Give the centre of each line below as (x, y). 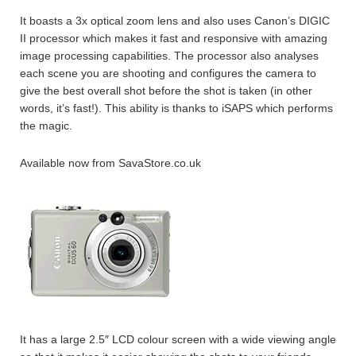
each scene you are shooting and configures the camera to (168, 73)
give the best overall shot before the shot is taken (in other (166, 91)
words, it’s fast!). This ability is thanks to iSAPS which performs (176, 108)
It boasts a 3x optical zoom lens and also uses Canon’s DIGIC (175, 21)
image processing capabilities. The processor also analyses (169, 56)
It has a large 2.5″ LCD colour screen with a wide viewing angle (178, 339)
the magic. (46, 126)
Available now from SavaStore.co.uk (110, 163)
